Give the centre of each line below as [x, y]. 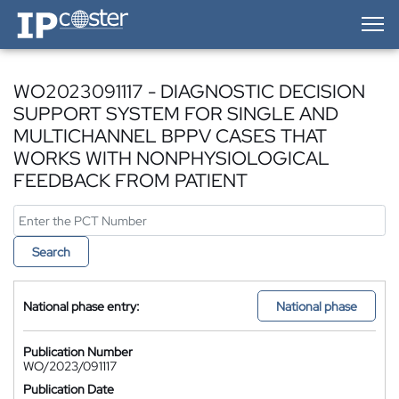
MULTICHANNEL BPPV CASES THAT [170, 136]
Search [51, 252]
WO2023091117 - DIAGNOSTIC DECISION [189, 91]
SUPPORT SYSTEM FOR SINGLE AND [176, 114]
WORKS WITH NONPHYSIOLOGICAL [171, 158]
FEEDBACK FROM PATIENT [130, 180]
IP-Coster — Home [63, 13]
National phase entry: [81, 306]
